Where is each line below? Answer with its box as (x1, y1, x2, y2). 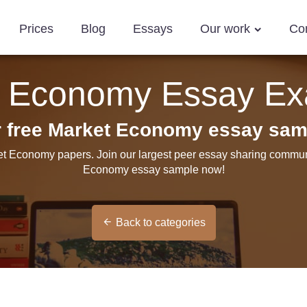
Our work (200, 22, 254, 36)
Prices (19, 22, 53, 36)
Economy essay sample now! (82, 164, 225, 175)
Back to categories (115, 217, 206, 228)
